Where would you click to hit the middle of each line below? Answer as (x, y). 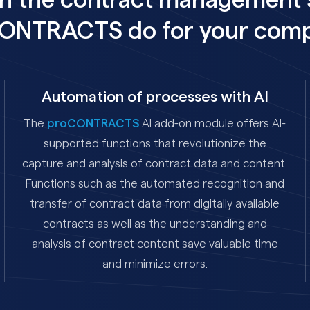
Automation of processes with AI (155, 97)
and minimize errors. (155, 264)
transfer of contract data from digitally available (155, 203)
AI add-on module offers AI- (213, 123)
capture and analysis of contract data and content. (155, 163)
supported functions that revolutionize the (155, 143)
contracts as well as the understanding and (155, 224)
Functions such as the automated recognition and (155, 183)
